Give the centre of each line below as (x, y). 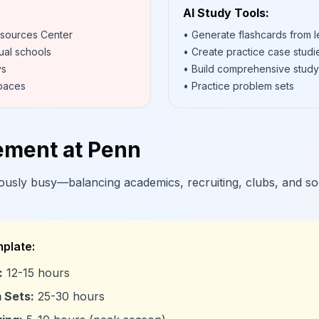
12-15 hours (36, 273)
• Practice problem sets (239, 86)
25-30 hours (69, 296)
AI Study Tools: (226, 13)
